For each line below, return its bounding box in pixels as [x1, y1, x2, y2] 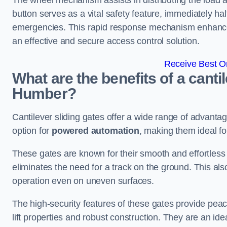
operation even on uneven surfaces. [12, 176, 154, 186]
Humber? [12, 85, 76, 102]
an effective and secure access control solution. [12, 36, 200, 46]
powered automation [52, 126, 139, 136]
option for [12, 126, 52, 136]
